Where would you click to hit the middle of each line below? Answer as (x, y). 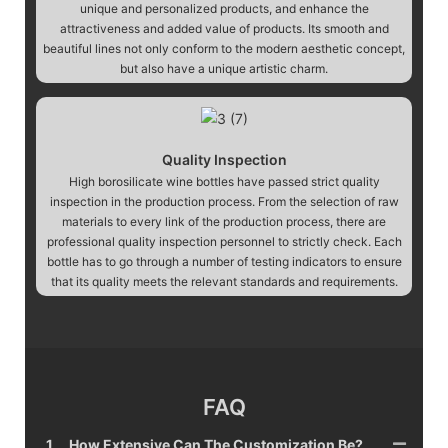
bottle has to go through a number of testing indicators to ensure (224, 261)
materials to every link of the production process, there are (224, 221)
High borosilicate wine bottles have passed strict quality (224, 181)
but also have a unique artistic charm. (224, 68)
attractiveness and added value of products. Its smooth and (224, 28)
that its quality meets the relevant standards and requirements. (224, 281)
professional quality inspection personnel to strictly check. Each (224, 241)
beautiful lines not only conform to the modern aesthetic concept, (224, 48)
